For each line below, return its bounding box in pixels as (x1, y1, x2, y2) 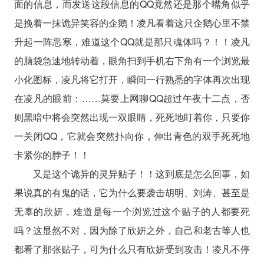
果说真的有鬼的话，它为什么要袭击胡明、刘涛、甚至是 (14, 185, 250, 199)
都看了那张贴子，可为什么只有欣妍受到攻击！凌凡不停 (14, 242, 250, 256)
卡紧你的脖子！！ (14, 147, 90, 161)
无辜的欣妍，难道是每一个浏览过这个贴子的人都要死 (14, 204, 250, 218)
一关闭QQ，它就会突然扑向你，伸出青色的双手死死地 (14, 128, 250, 143)
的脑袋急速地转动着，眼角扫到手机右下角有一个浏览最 (14, 53, 250, 67)
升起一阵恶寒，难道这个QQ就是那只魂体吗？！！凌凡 (14, 34, 250, 48)
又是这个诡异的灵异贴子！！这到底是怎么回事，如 (32, 166, 250, 180)
